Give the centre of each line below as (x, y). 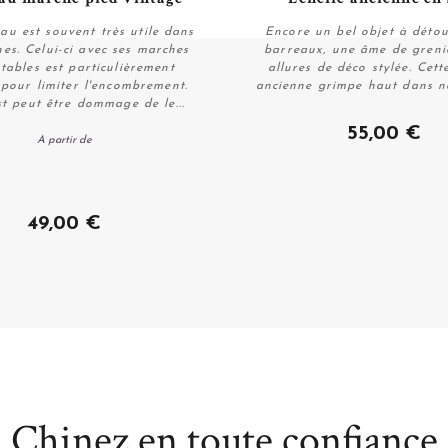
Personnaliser (64, 124)
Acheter (383, 124)
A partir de (64, 140)
